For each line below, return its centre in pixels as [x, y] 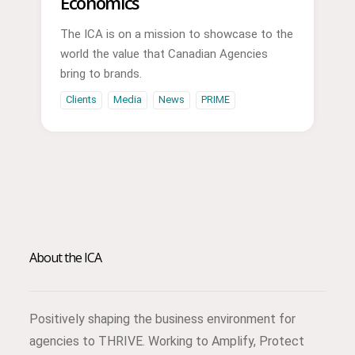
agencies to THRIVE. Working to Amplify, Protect [166, 341]
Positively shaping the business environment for [162, 319]
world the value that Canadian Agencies [164, 53]
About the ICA [65, 257]
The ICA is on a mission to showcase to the [176, 34]
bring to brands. [101, 73]
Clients [81, 100]
